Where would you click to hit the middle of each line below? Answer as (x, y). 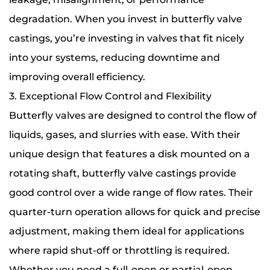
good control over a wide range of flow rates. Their (131, 193)
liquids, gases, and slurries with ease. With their (125, 135)
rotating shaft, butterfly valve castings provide (123, 173)
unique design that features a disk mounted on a (130, 154)
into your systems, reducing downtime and (115, 58)
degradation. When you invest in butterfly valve (126, 19)
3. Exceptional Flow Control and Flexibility (110, 96)
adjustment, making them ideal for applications (127, 231)
